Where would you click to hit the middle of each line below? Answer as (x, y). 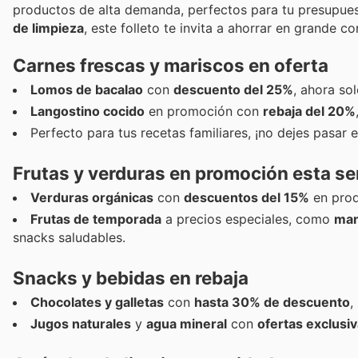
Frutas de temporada (96, 219)
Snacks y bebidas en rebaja (131, 278)
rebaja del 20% (309, 111)
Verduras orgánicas (92, 197)
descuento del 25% (233, 89)
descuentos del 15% (247, 197)
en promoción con (204, 111)
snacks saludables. (69, 237)
